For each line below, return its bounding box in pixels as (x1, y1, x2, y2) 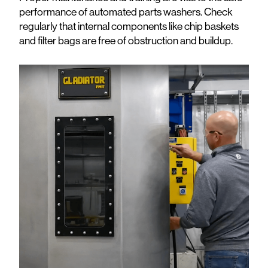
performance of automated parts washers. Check (19, 4, 233, 19)
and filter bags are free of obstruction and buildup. (19, 33, 233, 47)
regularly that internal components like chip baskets (19, 19, 239, 33)
